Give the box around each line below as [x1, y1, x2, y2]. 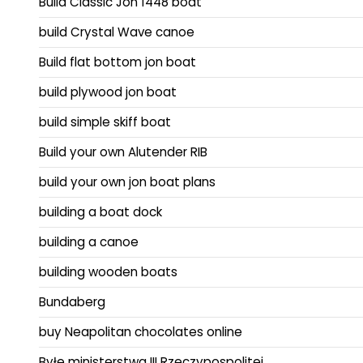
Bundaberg [39, 293, 105, 310]
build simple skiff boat [39, 113, 171, 130]
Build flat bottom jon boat [39, 53, 196, 70]
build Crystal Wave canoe [39, 23, 194, 41]
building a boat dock [39, 203, 162, 220]
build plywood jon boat [39, 83, 177, 100]
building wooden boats [39, 263, 177, 280]
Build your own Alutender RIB [39, 143, 207, 160]
